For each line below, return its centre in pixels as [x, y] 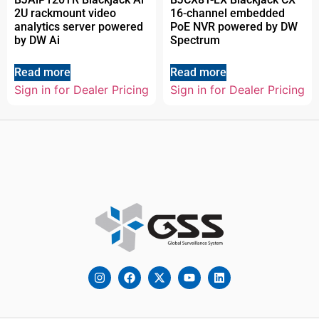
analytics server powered [79, 26]
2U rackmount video [65, 13]
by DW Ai [37, 40]
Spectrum [195, 40]
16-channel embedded [228, 13]
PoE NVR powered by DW [234, 26]
